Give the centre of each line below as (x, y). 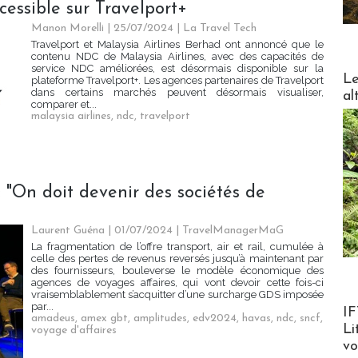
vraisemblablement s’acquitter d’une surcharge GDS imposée (177, 295)
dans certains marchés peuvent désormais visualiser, (177, 93)
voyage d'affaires (74, 331)
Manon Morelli (68, 29)
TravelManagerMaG (233, 231)
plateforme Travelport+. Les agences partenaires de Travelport (177, 81)
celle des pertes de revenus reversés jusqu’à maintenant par (177, 259)
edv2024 (215, 319)
